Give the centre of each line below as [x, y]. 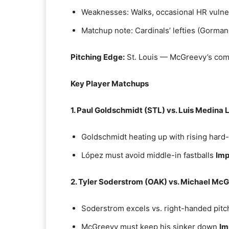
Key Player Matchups [110, 84]
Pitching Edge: [98, 57]
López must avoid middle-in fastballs [148, 155]
